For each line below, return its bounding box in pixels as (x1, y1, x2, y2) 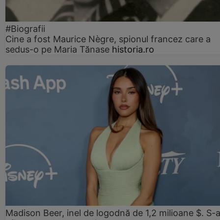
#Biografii (5, 23, 45, 34)
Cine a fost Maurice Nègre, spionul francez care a (5, 33, 211, 44)
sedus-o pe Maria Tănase (5, 44, 112, 55)
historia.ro (112, 44, 154, 55)
